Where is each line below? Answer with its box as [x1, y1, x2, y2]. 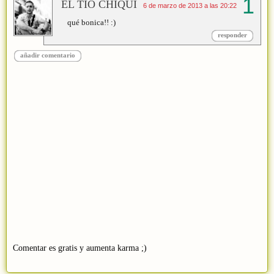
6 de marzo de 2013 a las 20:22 [143, 1, 237, 9]
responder [218, 31, 247, 39]
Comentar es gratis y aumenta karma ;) [13, 243, 147, 253]
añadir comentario [20, 51, 75, 59]
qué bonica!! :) [67, 17, 116, 27]
